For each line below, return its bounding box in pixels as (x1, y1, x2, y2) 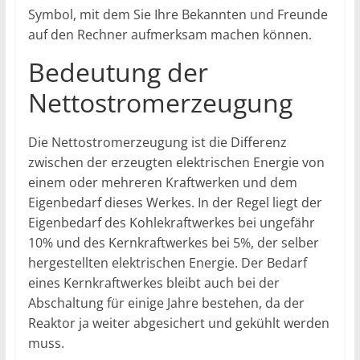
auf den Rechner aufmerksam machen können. (27, 25, 312, 43)
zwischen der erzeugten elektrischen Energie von (27, 153, 325, 171)
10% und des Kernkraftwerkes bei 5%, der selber (27, 233, 319, 252)
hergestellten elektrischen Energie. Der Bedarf (27, 253, 307, 272)
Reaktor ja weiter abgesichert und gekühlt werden (27, 313, 329, 332)
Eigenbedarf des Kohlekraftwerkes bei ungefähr (27, 213, 315, 231)
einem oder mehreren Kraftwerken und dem (27, 173, 297, 191)
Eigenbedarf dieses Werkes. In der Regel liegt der (27, 193, 322, 211)
